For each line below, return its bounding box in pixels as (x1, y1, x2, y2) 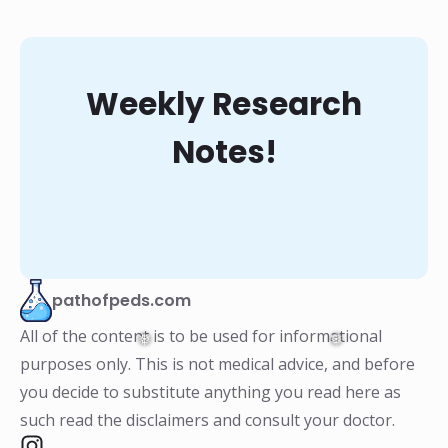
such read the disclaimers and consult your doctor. (20, 408, 395, 431)
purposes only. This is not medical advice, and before (20, 352, 415, 375)
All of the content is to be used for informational (20, 324, 382, 347)
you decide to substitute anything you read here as (20, 380, 401, 403)
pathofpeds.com (52, 288, 191, 312)
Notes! (171, 130, 277, 174)
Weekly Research (86, 82, 362, 126)
